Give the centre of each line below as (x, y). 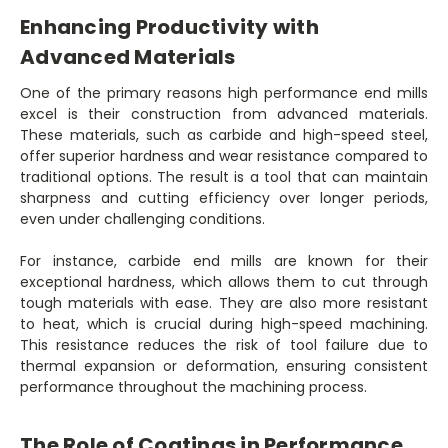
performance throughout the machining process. (193, 387)
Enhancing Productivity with (169, 27)
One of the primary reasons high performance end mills (224, 93)
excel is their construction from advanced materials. (224, 114)
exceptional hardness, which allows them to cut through (224, 282)
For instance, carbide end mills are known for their (224, 261)
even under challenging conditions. (142, 219)
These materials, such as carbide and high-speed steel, (224, 135)
